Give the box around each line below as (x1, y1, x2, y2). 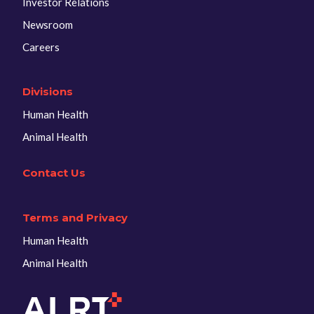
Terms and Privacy (22, 211, 128, 224)
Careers (22, 41, 60, 53)
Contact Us (22, 166, 86, 179)
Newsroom (22, 18, 73, 31)
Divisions (22, 85, 73, 98)
